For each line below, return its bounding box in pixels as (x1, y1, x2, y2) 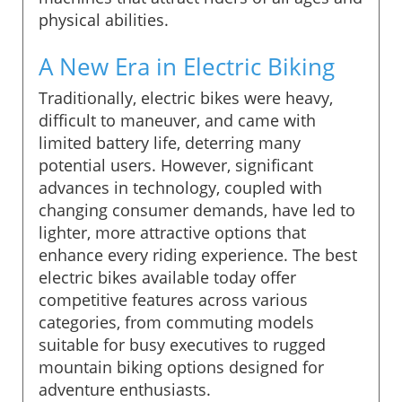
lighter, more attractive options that (39, 221, 306, 243)
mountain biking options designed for (39, 355, 324, 378)
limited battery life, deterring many (39, 131, 301, 153)
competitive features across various (39, 288, 308, 310)
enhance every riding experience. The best (39, 243, 357, 266)
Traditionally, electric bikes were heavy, (39, 86, 333, 109)
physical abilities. (39, 8, 169, 31)
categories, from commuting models (39, 310, 314, 333)
